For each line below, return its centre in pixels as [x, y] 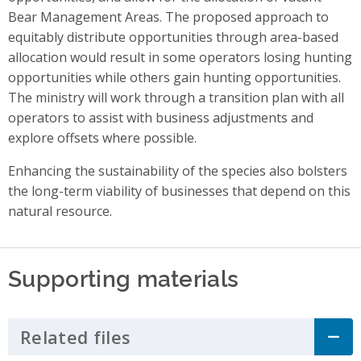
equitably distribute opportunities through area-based [173, 37]
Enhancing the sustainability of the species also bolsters [178, 171]
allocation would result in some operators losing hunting [180, 58]
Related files [75, 337]
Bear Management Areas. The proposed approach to [168, 17]
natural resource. [60, 212]
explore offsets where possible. [102, 138]
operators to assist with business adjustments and [161, 118]
